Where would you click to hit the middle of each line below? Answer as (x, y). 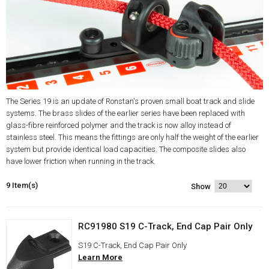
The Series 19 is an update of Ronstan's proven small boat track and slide (130, 101)
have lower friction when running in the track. (81, 162)
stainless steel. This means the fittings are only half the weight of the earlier (132, 138)
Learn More (100, 258)
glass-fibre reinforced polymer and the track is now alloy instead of (119, 125)
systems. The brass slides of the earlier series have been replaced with (125, 113)
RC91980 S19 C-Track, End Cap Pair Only (165, 227)
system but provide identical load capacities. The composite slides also (126, 150)
